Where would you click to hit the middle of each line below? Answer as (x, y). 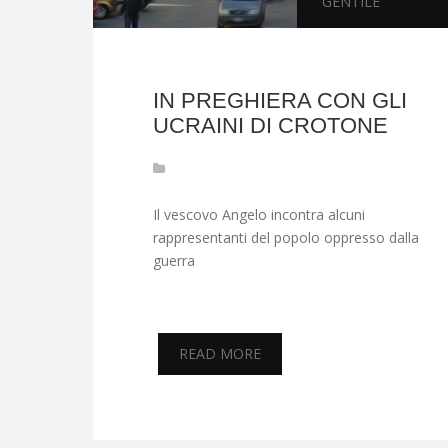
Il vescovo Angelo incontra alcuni (258, 215)
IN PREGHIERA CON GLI (279, 101)
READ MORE (219, 354)
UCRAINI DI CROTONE (270, 126)
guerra (173, 261)
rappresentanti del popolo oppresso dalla (285, 238)
